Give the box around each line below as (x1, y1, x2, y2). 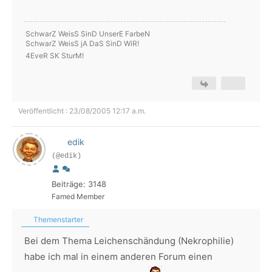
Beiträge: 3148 (52, 179, 106, 189)
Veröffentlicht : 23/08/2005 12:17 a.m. (18, 106, 146, 115)
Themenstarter (32, 215, 83, 224)
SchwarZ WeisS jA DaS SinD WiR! (25, 39, 139, 48)
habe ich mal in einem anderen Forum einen (24, 251, 212, 262)
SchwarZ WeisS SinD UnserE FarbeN (25, 29, 150, 38)
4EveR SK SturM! (25, 51, 84, 60)
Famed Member (52, 192, 104, 201)
